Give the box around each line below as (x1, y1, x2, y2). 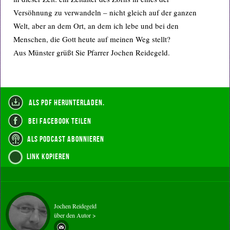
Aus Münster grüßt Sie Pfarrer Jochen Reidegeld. (13, 47, 170, 57)
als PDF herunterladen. (27, 98, 105, 107)
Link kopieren (27, 152, 70, 161)
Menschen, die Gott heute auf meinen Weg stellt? (13, 34, 170, 44)
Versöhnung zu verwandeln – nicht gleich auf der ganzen (13, 7, 197, 17)
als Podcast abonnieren (27, 135, 104, 144)
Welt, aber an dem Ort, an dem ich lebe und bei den (13, 21, 179, 31)
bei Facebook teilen (27, 116, 91, 125)
